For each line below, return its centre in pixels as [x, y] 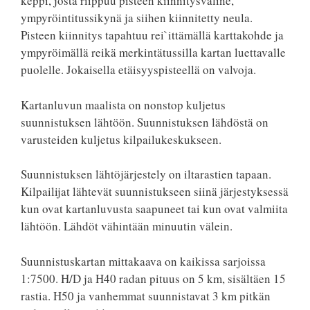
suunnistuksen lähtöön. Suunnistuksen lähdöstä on [145, 122]
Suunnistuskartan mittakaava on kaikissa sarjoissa [143, 261]
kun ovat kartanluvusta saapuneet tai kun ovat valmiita [154, 209]
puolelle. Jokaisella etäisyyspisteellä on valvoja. [138, 70]
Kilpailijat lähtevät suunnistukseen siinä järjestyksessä [155, 191]
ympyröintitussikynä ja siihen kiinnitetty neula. [137, 18]
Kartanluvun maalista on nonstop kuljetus [123, 104]
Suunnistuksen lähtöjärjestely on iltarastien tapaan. [146, 174]
